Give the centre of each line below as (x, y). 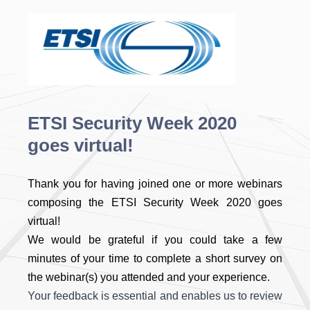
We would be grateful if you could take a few (155, 240)
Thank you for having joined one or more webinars (155, 184)
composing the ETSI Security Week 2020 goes (155, 202)
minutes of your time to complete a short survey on (155, 258)
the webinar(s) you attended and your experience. (149, 277)
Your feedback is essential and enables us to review (155, 296)
